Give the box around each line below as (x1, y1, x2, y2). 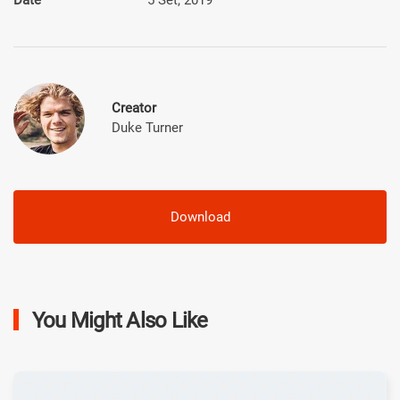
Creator (112, 99, 156, 116)
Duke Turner (112, 119, 183, 136)
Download (170, 208, 230, 225)
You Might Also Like (27, 307, 208, 333)
